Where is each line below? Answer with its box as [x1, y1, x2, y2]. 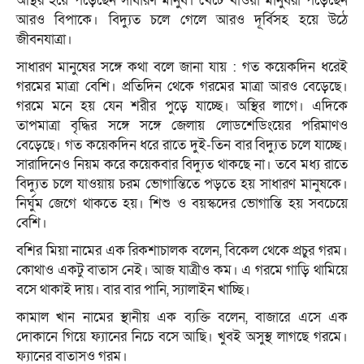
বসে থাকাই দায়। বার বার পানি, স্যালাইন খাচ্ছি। [16, 280, 250, 300]
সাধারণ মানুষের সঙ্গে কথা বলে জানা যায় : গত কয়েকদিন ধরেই [16, 58, 348, 77]
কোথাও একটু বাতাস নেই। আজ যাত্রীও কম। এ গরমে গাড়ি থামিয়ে [16, 261, 348, 280]
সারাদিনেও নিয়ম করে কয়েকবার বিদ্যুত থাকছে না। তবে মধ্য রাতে [16, 155, 348, 175]
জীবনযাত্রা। [16, 30, 72, 50]
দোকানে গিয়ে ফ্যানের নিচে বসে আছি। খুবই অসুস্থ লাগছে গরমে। [16, 327, 348, 347]
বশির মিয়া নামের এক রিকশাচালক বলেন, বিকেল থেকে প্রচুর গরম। [16, 241, 348, 261]
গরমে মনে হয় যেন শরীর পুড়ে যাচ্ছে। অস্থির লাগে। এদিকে [16, 97, 348, 116]
